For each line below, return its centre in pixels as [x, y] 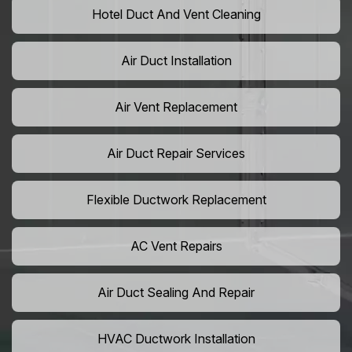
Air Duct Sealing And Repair [176, 293]
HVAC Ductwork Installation [176, 339]
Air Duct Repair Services [176, 154]
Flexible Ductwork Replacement [176, 200]
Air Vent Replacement [176, 107]
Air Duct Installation [176, 61]
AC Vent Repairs [176, 246]
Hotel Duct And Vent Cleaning [176, 15]
